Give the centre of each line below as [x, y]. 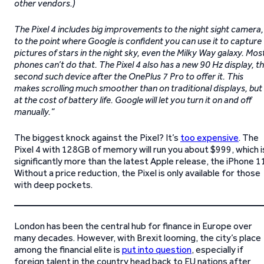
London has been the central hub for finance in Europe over [133, 226]
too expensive [209, 138]
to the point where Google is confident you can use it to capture [138, 41]
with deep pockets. [53, 185]
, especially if [217, 250]
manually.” [34, 112]
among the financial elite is [68, 250]
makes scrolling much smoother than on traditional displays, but [138, 88]
